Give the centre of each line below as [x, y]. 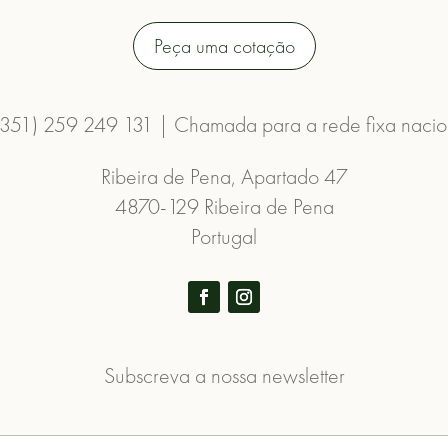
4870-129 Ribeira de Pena [224, 206]
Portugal [224, 236]
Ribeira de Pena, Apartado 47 [224, 176]
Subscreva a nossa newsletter [224, 376]
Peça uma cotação [224, 45]
